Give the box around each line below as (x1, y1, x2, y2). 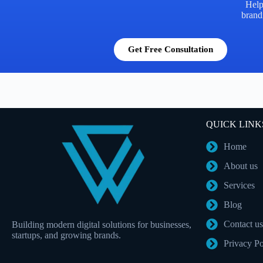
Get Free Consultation (127, 45, 213, 54)
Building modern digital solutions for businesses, (12, 220, 191, 230)
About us (224, 161, 258, 171)
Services (224, 180, 255, 190)
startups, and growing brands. (12, 230, 121, 240)
